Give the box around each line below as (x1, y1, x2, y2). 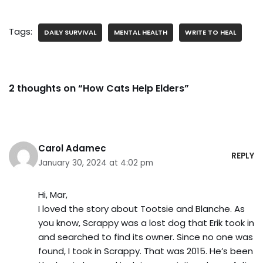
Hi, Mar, (38, 188, 68, 201)
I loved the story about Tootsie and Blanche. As (38, 203, 245, 215)
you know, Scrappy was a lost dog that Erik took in (38, 217, 254, 229)
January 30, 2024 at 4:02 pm (38, 157, 153, 168)
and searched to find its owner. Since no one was (38, 231, 253, 243)
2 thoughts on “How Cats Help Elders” (9, 82, 189, 95)
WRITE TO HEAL (185, 28, 236, 37)
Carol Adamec (38, 142, 106, 154)
